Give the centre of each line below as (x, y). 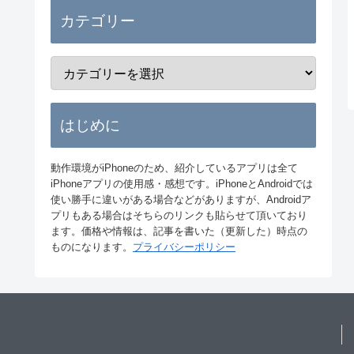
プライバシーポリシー (184, 247)
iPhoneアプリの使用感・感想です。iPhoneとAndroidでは (182, 183)
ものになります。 (92, 247)
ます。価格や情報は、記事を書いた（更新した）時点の (179, 231)
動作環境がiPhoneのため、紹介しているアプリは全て (174, 168)
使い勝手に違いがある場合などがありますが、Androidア (181, 199)
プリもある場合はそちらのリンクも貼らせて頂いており (179, 215)
